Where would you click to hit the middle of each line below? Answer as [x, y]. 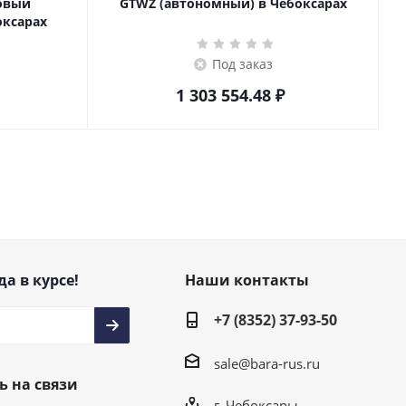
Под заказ [242, 64]
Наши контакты [246, 280]
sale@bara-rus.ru [266, 363]
